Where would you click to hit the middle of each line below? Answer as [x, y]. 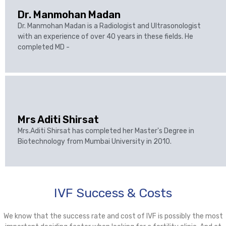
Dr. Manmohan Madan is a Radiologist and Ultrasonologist [109, 26]
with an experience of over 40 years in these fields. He [105, 37]
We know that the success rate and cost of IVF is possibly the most [113, 216]
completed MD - [44, 47]
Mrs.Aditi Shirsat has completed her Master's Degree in [106, 131]
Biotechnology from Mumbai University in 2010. [95, 141]
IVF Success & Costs [113, 193]
